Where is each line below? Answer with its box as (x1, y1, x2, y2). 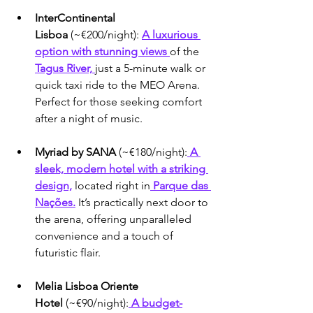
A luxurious (142, 28, 201, 42)
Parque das (150, 179, 211, 193)
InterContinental (35, 11, 118, 25)
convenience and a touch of (35, 229, 176, 243)
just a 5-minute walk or (95, 61, 208, 75)
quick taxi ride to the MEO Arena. (35, 78, 203, 92)
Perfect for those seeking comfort (35, 95, 205, 109)
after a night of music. (35, 112, 143, 126)
